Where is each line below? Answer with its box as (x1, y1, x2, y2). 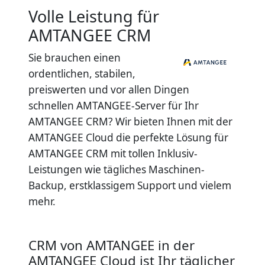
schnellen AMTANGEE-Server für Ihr (28, 99, 199, 113)
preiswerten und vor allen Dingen (28, 83, 189, 97)
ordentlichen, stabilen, (28, 67, 135, 81)
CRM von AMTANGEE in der (28, 236, 195, 255)
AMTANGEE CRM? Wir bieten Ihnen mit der (28, 115, 232, 129)
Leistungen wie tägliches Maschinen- (28, 163, 205, 177)
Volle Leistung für (28, 5, 159, 28)
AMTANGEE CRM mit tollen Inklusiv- (28, 147, 198, 161)
